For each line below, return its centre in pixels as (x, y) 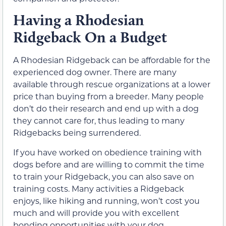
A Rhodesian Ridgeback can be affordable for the (112, 60)
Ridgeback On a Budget (90, 37)
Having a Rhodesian (79, 20)
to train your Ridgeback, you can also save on (104, 176)
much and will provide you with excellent (96, 212)
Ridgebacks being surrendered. (77, 133)
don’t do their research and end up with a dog (106, 108)
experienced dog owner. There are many (95, 72)
